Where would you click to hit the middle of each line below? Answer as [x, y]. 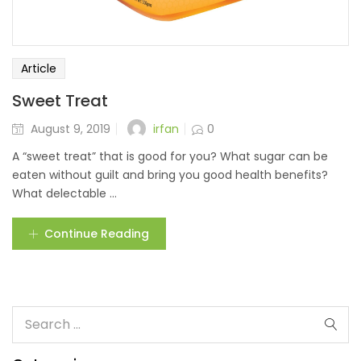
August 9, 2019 [71, 129]
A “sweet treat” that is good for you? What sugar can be [170, 157]
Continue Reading [97, 234]
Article [39, 69]
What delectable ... [64, 194]
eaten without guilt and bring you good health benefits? [170, 175]
